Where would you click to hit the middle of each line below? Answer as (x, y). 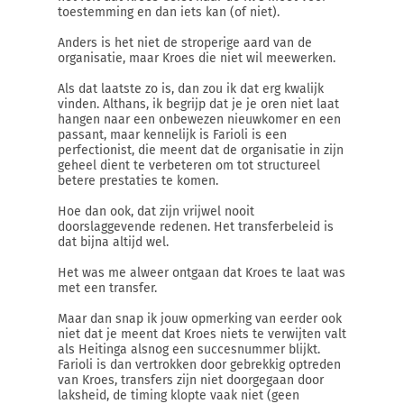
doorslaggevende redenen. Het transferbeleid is (196, 227)
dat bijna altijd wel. (113, 242)
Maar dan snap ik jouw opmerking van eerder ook (200, 319)
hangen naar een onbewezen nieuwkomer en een (199, 119)
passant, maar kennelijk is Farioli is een (172, 135)
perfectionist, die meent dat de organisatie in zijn (201, 150)
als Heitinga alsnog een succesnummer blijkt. (189, 349)
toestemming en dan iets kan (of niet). (169, 12)
